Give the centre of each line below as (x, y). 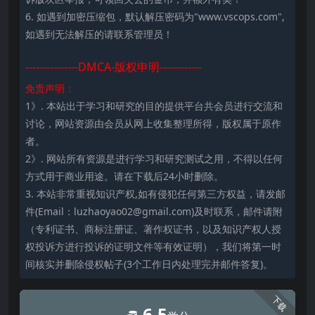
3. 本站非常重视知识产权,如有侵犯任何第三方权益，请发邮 (155, 194)
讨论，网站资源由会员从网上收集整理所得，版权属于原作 (153, 124)
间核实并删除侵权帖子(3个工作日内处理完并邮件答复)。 (149, 264)
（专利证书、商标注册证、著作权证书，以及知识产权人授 (153, 229)
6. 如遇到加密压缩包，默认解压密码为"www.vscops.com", (155, 17)
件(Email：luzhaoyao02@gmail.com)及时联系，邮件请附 (154, 212)
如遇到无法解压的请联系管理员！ (99, 34)
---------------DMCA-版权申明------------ (114, 67)
